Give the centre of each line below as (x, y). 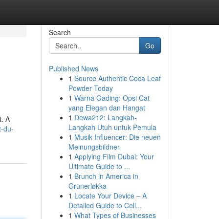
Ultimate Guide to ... (99, 166)
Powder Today (90, 88)
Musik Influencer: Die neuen (117, 137)
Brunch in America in (106, 176)
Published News (73, 68)
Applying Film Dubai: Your (114, 156)
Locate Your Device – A (110, 196)
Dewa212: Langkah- (105, 117)
